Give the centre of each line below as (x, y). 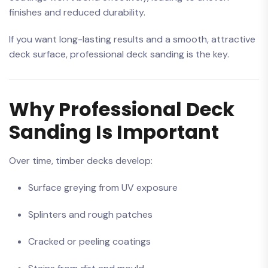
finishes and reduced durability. (77, 12)
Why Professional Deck (122, 109)
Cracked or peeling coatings (89, 241)
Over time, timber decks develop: (81, 161)
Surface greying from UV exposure (103, 188)
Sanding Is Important (114, 132)
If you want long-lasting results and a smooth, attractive (132, 39)
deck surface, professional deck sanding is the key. (119, 54)
